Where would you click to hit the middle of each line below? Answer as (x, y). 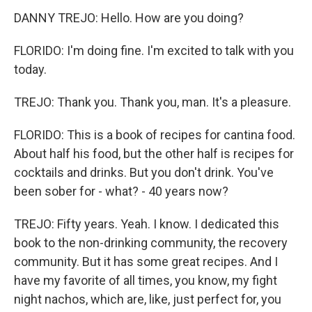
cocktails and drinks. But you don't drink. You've (144, 172)
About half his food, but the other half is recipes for (154, 154)
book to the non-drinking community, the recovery (151, 243)
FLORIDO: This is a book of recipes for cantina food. (155, 135)
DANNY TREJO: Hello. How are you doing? (129, 18)
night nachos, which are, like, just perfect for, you (148, 299)
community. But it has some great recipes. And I (146, 262)
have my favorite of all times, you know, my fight (146, 280)
